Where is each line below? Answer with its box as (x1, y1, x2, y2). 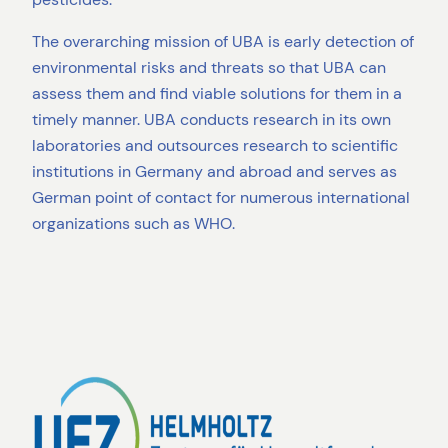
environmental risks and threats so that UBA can (32, 56, 386, 78)
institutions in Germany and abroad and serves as (32, 160, 397, 182)
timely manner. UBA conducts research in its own (32, 108, 391, 130)
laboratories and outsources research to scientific (32, 134, 398, 156)
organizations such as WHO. (32, 212, 235, 234)
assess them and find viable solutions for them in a (32, 82, 402, 104)
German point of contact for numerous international (32, 186, 410, 208)
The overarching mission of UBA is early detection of (32, 30, 414, 52)
